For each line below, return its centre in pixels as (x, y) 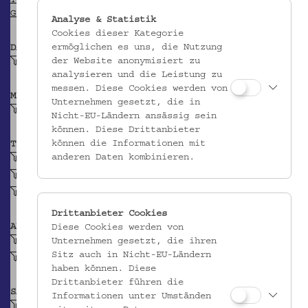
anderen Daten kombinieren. (125, 157)
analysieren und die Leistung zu (136, 75)
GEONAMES (32, 14)
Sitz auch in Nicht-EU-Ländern (131, 255)
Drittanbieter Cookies (109, 213)
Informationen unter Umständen (131, 296)
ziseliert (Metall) (69, 175)
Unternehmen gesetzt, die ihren (134, 241)
